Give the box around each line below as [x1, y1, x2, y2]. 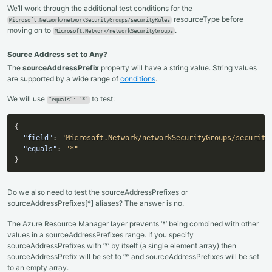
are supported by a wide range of [7, 73, 120, 83]
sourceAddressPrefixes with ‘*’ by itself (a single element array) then [7, 240, 236, 250]
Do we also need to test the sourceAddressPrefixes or [7, 188, 188, 197]
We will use [7, 94, 47, 104]
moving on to [7, 25, 53, 35]
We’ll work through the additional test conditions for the [7, 3, 192, 13]
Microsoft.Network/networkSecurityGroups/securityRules [9, 16, 171, 23]
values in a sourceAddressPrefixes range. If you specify [7, 229, 194, 239]
